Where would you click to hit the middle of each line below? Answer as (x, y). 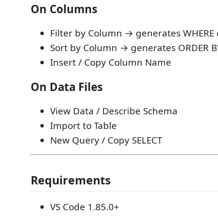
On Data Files (67, 87)
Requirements (71, 180)
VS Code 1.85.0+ (85, 207)
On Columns (64, 9)
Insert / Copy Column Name (111, 62)
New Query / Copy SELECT (106, 140)
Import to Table (83, 126)
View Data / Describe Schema (114, 111)
